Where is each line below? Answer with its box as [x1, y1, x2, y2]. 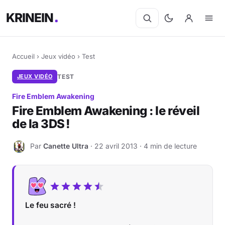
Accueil [12, 52, 35, 60]
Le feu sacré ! [25, 200, 76, 210]
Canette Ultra [43, 141, 88, 150]
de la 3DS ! [12, 117, 70, 131]
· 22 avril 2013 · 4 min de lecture [88, 141, 197, 150]
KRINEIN [6, 10, 54, 26]
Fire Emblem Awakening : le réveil [12, 103, 200, 118]
